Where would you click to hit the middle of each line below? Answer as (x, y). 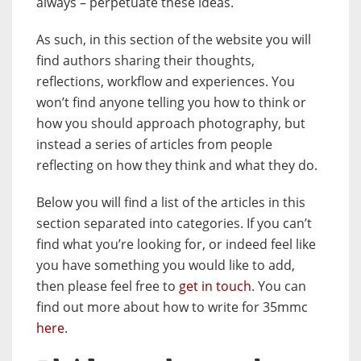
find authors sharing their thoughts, (145, 61)
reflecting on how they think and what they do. (177, 166)
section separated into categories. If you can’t (174, 224)
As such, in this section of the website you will (174, 40)
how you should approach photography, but (171, 124)
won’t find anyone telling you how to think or (171, 103)
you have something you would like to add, (166, 266)
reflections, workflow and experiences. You (166, 82)
